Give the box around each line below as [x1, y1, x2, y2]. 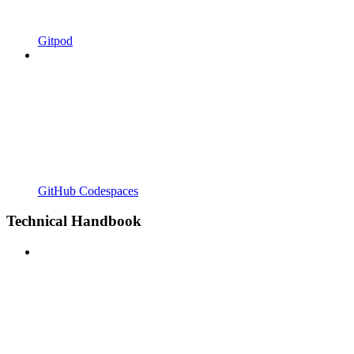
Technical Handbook [6, 213, 141, 230]
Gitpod [38, 33, 73, 47]
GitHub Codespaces [38, 183, 138, 198]
